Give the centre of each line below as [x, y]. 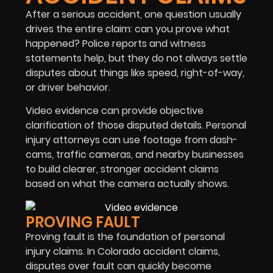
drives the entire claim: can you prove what [128, 29]
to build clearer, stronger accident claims [122, 169]
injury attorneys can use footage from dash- [132, 140]
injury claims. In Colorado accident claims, [123, 252]
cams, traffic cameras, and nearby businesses [135, 155]
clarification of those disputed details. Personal [136, 126]
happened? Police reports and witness [116, 44]
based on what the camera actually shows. [127, 184]
